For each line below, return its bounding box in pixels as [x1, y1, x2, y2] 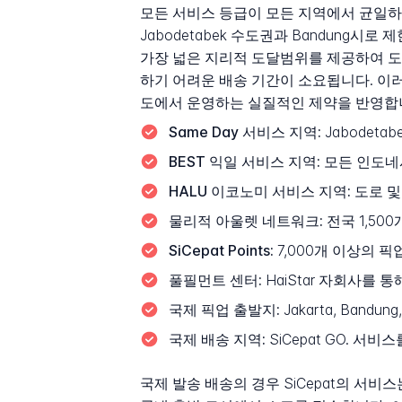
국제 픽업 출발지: [168, 301, 280, 319]
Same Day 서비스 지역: [168, 123, 321, 141]
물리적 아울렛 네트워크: [168, 212, 323, 230]
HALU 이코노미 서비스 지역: [168, 182, 351, 200]
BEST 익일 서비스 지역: [168, 153, 320, 170]
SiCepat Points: [168, 241, 274, 259]
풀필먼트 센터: [168, 271, 262, 289]
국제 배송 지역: [168, 330, 266, 348]
